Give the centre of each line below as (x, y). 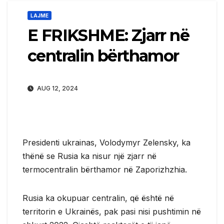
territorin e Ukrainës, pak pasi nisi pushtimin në (112, 211)
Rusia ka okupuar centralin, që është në (98, 198)
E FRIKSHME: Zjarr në (108, 35)
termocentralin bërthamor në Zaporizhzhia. (105, 169)
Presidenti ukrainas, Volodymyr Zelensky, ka (106, 142)
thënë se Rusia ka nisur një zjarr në (89, 156)
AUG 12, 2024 (57, 88)
